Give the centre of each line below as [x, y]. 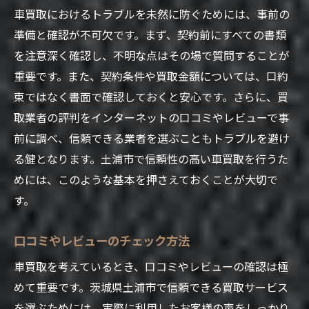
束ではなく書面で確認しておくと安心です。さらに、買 [151, 96]
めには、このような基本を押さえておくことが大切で [146, 179]
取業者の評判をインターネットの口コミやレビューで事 [151, 117]
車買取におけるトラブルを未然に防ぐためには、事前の [152, 13]
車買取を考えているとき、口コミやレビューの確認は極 [151, 266]
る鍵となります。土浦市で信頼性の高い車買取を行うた [151, 158]
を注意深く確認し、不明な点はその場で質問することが [152, 55]
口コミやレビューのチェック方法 [102, 240]
